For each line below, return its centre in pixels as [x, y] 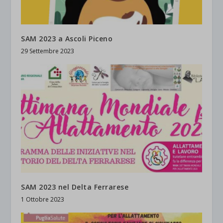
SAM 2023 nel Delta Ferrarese [75, 187]
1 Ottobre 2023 [43, 199]
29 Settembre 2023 [48, 51]
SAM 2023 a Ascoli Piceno [67, 38]
